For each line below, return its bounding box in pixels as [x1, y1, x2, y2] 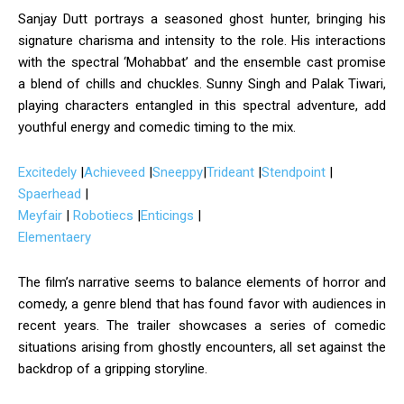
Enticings [141, 207, 194, 224]
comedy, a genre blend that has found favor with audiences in [18, 295, 386, 312]
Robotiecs [73, 207, 133, 224]
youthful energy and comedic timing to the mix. [18, 118, 296, 135]
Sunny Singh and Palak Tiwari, [207, 75, 386, 92]
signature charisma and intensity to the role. [18, 32, 287, 49]
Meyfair [18, 207, 62, 224]
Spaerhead [18, 185, 81, 202]
